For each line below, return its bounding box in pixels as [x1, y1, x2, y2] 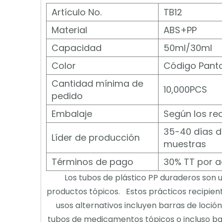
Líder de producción [52, 131, 140, 144]
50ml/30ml [164, 42, 212, 54]
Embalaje [52, 108, 92, 120]
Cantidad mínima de [52, 77, 143, 90]
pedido [52, 90, 83, 102]
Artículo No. [52, 6, 102, 18]
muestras [164, 138, 206, 150]
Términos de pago [52, 156, 133, 168]
